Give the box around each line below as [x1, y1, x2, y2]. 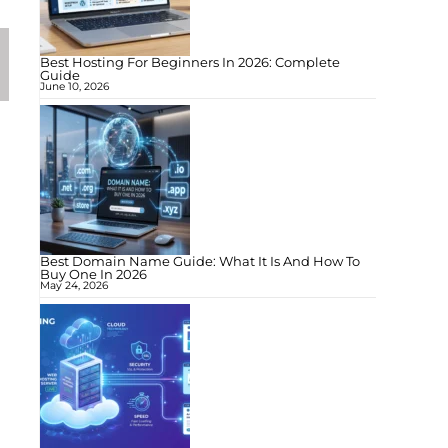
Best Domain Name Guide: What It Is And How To [40, 253, 360, 269]
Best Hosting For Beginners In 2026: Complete [40, 54, 340, 70]
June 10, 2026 [40, 80, 109, 93]
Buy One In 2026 [40, 266, 147, 282]
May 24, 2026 [40, 279, 108, 292]
